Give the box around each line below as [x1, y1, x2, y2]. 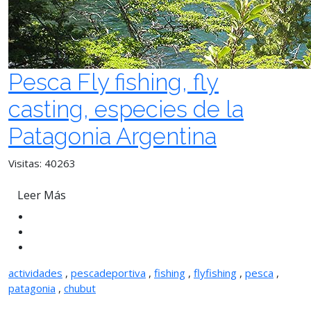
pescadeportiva [71, 266, 146, 280]
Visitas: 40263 [8, 156, 76, 170]
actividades [8, 266, 62, 280]
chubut [64, 281, 96, 295]
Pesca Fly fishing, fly [8, 69, 219, 96]
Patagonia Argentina [8, 123, 217, 150]
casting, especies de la [8, 96, 244, 123]
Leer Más [17, 187, 66, 203]
